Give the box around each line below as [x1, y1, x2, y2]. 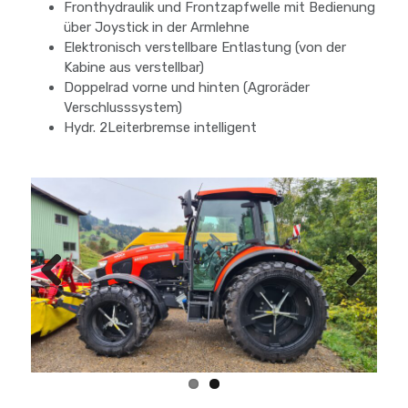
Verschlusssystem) [64, 99, 182, 116]
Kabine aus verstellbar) [64, 59, 204, 76]
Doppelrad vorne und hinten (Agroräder [64, 79, 310, 96]
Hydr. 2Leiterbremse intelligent [64, 119, 257, 136]
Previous [40, 291, 94, 308]
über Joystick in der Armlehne [64, 19, 250, 36]
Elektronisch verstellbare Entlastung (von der [64, 39, 346, 56]
